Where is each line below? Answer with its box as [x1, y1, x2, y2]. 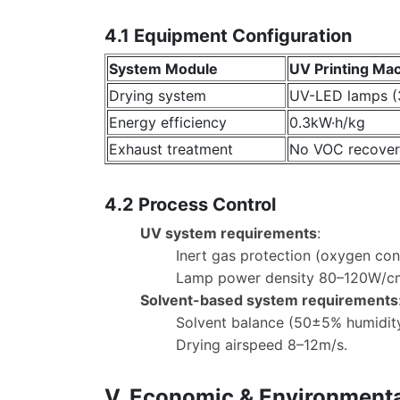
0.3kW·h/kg [289, 112, 365, 131]
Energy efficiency [109, 112, 227, 131]
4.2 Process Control [104, 194, 276, 216]
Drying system [109, 86, 206, 104]
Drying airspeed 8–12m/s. [176, 336, 347, 354]
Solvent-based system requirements [140, 291, 398, 310]
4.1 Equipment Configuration [104, 24, 352, 46]
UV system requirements [140, 224, 317, 243]
